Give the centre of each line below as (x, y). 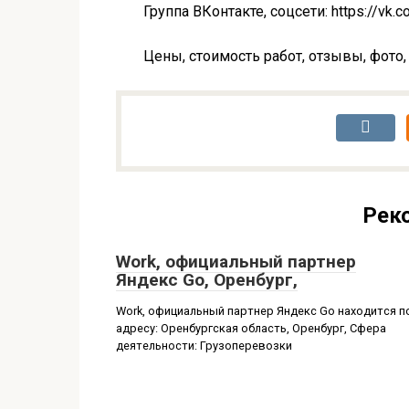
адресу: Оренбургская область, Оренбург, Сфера (251, 328)
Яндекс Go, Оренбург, (207, 280)
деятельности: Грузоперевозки (204, 346)
